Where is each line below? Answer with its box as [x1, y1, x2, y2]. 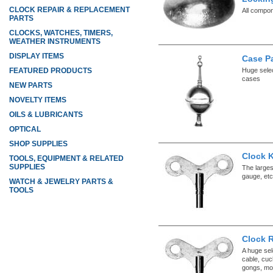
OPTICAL [9, 125, 41, 133]
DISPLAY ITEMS [9, 52, 64, 60]
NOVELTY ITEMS [9, 96, 66, 104]
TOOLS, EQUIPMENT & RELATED [9, 154, 124, 163]
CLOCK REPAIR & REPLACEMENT [9, 5, 130, 14]
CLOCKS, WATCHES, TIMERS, [9, 29, 113, 37]
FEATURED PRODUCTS [9, 66, 92, 75]
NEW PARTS [9, 81, 52, 90]
